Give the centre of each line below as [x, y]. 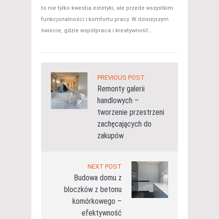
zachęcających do [124, 124]
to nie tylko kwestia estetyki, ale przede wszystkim [107, 8]
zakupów [110, 136]
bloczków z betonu [93, 190]
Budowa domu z [98, 178]
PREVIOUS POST [121, 78]
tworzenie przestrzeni [131, 112]
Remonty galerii [121, 89]
